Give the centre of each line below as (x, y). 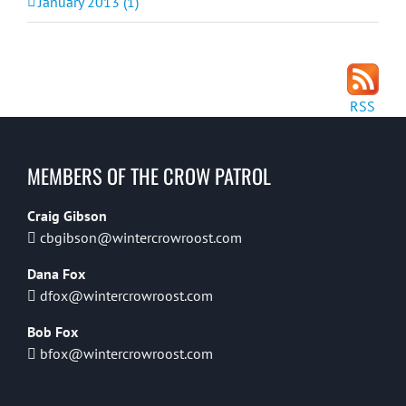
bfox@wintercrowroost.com (126, 353)
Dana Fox (56, 273)
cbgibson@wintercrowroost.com (141, 237)
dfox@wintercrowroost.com (126, 295)
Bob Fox (53, 331)
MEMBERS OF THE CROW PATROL (149, 175)
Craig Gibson (67, 215)
